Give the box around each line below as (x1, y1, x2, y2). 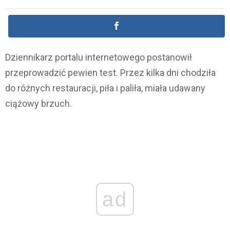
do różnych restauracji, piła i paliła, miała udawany (5, 83, 205, 94)
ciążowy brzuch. (5, 98, 72, 109)
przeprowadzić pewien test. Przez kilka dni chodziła (5, 67, 216, 79)
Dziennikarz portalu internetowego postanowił (5, 52, 192, 63)
